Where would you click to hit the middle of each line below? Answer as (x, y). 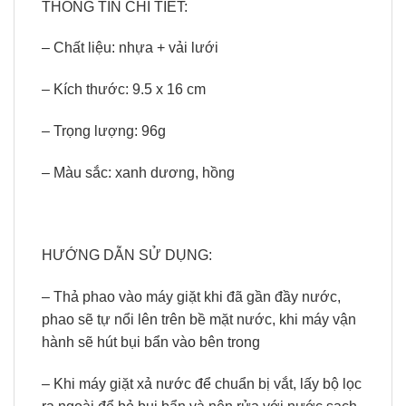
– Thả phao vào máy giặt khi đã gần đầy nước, (191, 297)
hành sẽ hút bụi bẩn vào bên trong (151, 343)
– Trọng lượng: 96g (104, 130)
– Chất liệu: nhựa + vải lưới (130, 48)
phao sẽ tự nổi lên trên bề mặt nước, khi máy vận (199, 320)
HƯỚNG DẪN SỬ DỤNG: (127, 256)
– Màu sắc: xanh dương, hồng (138, 172)
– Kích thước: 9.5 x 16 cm (124, 90)
